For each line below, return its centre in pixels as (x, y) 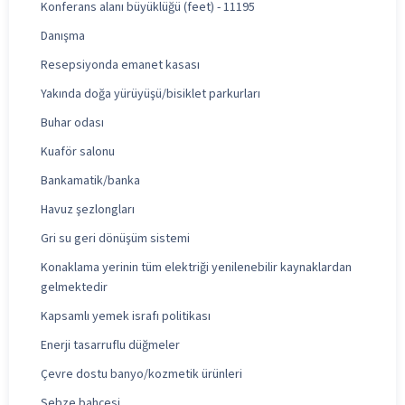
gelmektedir (74, 287)
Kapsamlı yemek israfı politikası (126, 316)
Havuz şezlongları (88, 209)
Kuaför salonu (78, 151)
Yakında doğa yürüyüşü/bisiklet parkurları (151, 94)
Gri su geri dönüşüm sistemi (115, 238)
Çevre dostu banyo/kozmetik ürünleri (141, 374)
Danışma (63, 36)
